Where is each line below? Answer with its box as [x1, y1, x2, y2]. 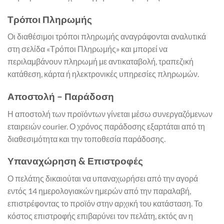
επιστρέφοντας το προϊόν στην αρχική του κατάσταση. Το [7, 198, 202, 208]
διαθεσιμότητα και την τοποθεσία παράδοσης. [7, 133, 165, 143]
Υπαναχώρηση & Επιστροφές [7, 155, 143, 167]
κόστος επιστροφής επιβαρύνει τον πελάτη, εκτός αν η [7, 210, 193, 220]
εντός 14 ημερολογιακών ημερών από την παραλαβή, [7, 185, 191, 195]
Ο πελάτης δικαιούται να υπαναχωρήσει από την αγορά [7, 173, 198, 183]
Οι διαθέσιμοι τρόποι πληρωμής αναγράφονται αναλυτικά [7, 31, 206, 41]
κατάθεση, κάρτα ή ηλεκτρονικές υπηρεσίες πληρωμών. [7, 69, 199, 79]
